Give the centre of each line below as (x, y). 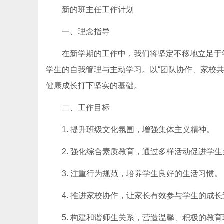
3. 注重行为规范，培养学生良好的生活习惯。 (142, 174)
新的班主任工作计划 (98, 10)
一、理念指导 (86, 32)
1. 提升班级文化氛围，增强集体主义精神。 (138, 130)
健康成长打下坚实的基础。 (94, 86)
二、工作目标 (86, 108)
